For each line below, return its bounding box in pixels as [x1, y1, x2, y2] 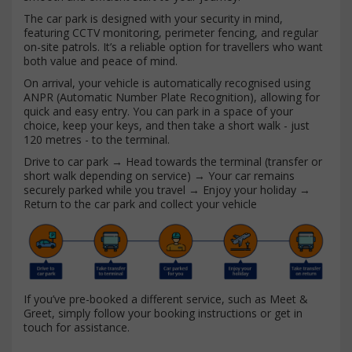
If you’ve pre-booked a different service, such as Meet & [24, 291, 308, 306]
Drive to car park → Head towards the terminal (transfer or [24, 154, 322, 169]
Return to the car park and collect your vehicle [24, 196, 257, 211]
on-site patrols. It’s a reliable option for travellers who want [24, 39, 323, 54]
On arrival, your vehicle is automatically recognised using [24, 75, 310, 90]
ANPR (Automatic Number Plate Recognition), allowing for [24, 90, 320, 104]
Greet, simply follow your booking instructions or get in [24, 305, 302, 321]
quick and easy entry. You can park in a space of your [24, 104, 293, 119]
